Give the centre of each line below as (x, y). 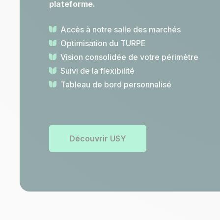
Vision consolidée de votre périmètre (129, 57)
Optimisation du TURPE (103, 43)
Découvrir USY (98, 139)
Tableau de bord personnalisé (116, 85)
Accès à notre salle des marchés (121, 30)
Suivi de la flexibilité (97, 71)
